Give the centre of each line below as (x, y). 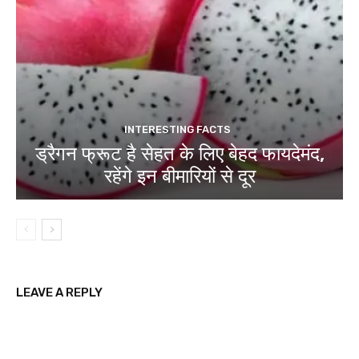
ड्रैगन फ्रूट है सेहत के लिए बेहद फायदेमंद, (179, 153)
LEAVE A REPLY (59, 292)
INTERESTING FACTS (177, 129)
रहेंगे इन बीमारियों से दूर (179, 176)
